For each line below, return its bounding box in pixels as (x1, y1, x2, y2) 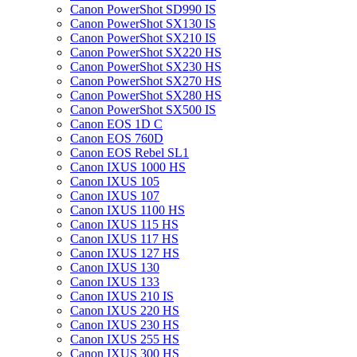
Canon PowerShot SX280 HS (70, 88, 222, 102)
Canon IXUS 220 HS (70, 304, 179, 317)
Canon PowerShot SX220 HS (70, 45, 222, 59)
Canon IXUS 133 (70, 275, 159, 288)
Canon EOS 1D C (70, 117, 163, 131)
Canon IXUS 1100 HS (70, 203, 185, 217)
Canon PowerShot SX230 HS (70, 60, 222, 73)
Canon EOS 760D (70, 131, 163, 145)
